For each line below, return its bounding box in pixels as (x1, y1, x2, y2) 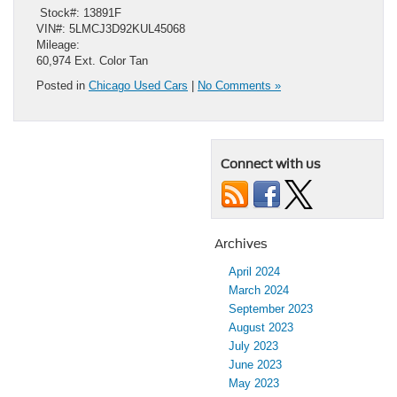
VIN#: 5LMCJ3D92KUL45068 (36, 22, 185, 36)
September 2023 (229, 302, 313, 316)
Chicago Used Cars (89, 79, 188, 93)
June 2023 (229, 358, 282, 372)
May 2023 (229, 377, 279, 391)
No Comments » (198, 79, 281, 93)
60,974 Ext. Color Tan (36, 54, 152, 68)
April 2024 (229, 265, 280, 279)
